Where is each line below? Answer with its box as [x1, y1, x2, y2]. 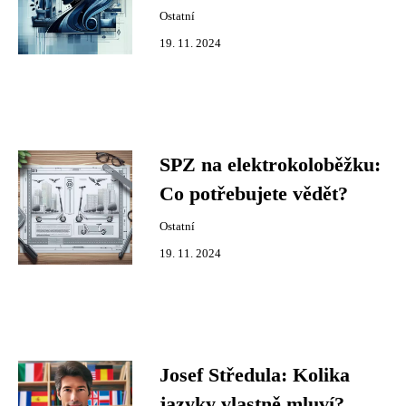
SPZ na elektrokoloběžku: [159, 154, 381, 176]
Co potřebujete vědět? [159, 183, 348, 205]
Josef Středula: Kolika [159, 364, 350, 386]
